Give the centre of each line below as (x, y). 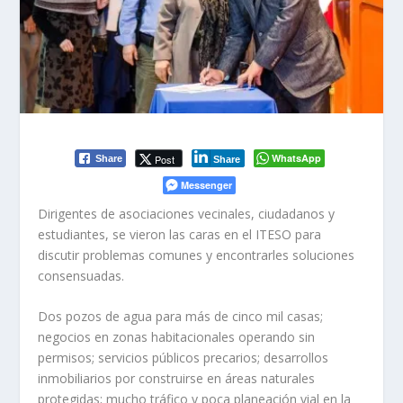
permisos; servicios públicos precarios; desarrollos (184, 358)
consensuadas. (81, 275)
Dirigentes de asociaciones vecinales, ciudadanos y (187, 213)
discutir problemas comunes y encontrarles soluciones (197, 255)
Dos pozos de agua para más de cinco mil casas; (181, 317)
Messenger (206, 184)
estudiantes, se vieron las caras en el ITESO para (180, 234)
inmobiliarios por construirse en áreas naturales (177, 379)
